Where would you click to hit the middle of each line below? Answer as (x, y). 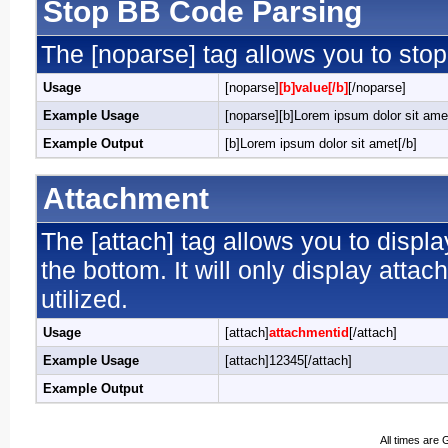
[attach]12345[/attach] (288, 360)
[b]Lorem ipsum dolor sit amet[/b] (321, 143)
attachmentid (309, 332)
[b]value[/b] (313, 87)
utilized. (84, 299)
